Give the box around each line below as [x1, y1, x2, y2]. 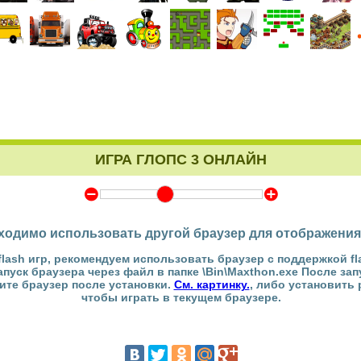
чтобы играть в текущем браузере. [81, 291, 281, 304]
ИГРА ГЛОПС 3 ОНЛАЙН [95, 151, 267, 168]
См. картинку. [173, 278, 250, 291]
